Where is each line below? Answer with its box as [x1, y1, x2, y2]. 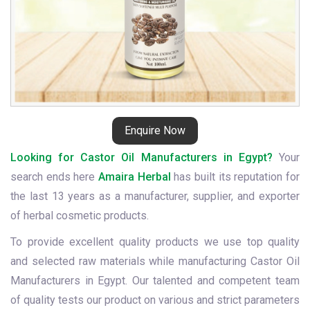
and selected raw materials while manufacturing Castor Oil [10, 255, 300, 268]
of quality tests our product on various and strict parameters [10, 293, 300, 307]
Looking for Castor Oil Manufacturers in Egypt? [10, 151, 273, 164]
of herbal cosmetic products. [10, 209, 149, 222]
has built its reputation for [170, 170, 300, 183]
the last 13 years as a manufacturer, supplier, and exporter [10, 190, 300, 203]
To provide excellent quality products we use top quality [10, 235, 300, 248]
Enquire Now [125, 124, 185, 137]
